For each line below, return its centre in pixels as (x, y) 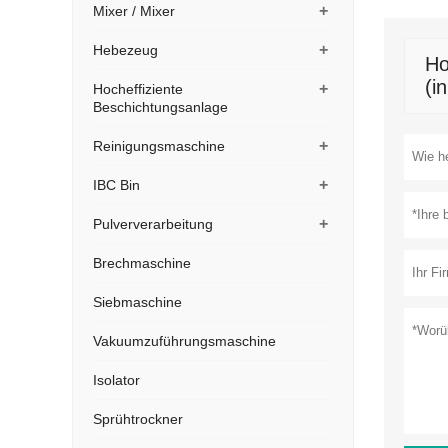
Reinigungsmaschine (159, 146)
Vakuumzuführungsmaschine (184, 341)
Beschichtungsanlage (160, 107)
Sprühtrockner (138, 419)
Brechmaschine (142, 263)
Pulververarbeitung (153, 224)
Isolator (116, 380)
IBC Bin (116, 185)
